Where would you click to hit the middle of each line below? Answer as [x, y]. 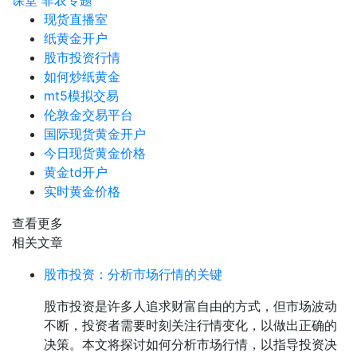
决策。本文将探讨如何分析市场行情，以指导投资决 [190, 344]
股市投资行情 [82, 57]
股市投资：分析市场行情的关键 [133, 274]
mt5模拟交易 [81, 96]
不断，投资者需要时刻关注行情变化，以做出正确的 [190, 325]
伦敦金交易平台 [88, 115]
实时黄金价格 [82, 191]
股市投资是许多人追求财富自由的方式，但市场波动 [190, 306]
